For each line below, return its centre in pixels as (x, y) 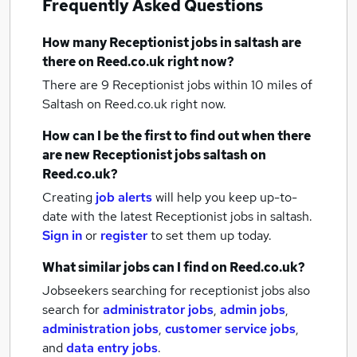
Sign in (62, 235)
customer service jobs (230, 329)
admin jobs (253, 310)
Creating (67, 197)
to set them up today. (211, 235)
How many (76, 43)
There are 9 (77, 85)
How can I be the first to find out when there (177, 136)
